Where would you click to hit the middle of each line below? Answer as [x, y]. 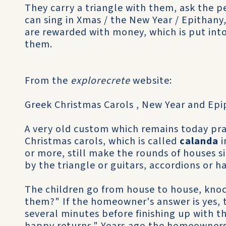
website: [151, 81]
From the [48, 81]
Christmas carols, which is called [102, 141]
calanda [199, 141]
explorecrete [100, 81]
